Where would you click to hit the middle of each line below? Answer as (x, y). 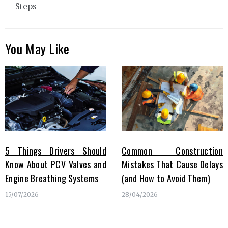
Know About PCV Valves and (56, 165)
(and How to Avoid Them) (166, 178)
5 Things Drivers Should (56, 151)
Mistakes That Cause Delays (172, 165)
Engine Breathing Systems (52, 178)
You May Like (37, 48)
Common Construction (172, 151)
